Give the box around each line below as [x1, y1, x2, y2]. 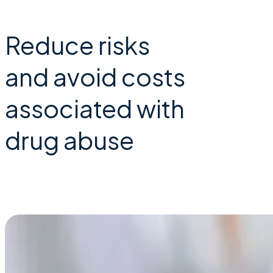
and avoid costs [5, 61, 185, 93]
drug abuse [5, 124, 134, 156]
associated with [5, 93, 185, 124]
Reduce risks [5, 29, 150, 61]
